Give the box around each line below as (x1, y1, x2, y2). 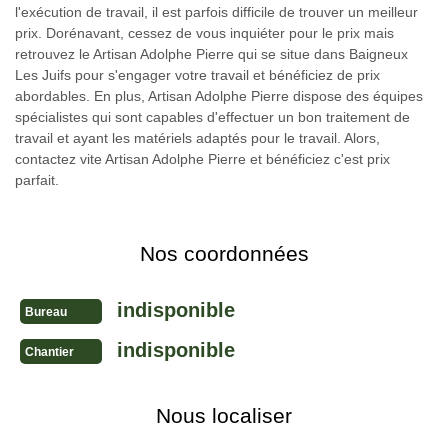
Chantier (25, 344, 74, 359)
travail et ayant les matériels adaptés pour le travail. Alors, (15, 129, 380, 146)
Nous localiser (156, 403, 292, 427)
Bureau (25, 304, 67, 319)
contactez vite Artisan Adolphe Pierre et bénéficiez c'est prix (15, 150, 390, 167)
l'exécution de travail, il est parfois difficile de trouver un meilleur (15, 3, 418, 20)
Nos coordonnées (139, 241, 309, 265)
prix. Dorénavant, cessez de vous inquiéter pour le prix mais (15, 24, 394, 41)
